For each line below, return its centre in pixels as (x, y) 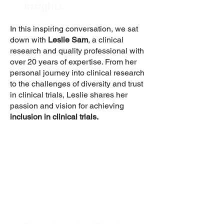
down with (28, 40)
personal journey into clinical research (77, 73)
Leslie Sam (68, 40)
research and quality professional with (77, 51)
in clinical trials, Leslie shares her (69, 95)
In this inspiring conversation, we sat (74, 29)
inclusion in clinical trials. (55, 117)
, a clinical (106, 40)
